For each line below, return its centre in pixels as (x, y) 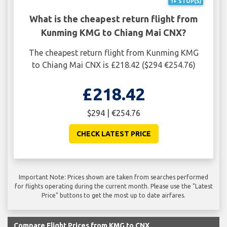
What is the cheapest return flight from (113, 19)
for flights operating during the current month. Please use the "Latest (113, 186)
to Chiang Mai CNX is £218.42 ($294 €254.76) (113, 65)
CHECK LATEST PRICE (113, 134)
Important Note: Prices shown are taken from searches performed (113, 177)
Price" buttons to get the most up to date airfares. (113, 196)
